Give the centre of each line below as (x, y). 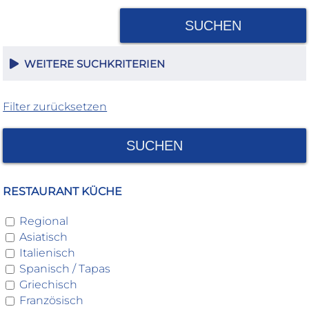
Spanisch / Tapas (65, 269)
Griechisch (49, 285)
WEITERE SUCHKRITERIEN (92, 64)
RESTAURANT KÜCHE (63, 191)
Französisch (52, 300)
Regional (44, 221)
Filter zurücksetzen (55, 107)
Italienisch (48, 253)
